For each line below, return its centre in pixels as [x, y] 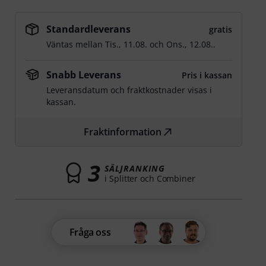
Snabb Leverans [84, 75]
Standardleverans [89, 29]
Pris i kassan [207, 75]
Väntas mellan [76, 44]
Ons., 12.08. [190, 44]
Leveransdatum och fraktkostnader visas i [129, 90]
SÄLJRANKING [135, 168]
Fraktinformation [123, 132]
